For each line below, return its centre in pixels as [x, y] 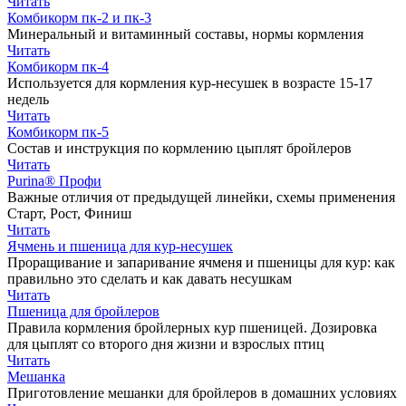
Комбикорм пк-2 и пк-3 [79, 18]
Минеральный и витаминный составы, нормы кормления [185, 34]
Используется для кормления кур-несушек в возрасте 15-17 [190, 83]
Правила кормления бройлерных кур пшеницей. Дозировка [192, 328]
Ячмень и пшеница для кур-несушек [120, 246]
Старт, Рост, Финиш [69, 214]
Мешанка [36, 377]
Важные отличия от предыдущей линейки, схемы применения [201, 198]
